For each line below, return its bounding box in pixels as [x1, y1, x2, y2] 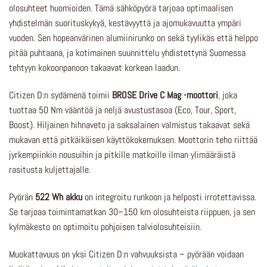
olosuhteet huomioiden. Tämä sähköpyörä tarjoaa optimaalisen [9, 2, 233, 15]
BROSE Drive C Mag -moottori [112, 89, 218, 102]
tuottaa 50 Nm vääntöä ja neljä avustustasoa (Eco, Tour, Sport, [9, 104, 236, 117]
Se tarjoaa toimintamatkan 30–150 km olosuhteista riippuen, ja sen [9, 205, 255, 218]
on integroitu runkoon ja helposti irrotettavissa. [82, 190, 256, 203]
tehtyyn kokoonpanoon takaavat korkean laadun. [9, 61, 180, 74]
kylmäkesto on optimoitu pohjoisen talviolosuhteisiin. [9, 220, 201, 233]
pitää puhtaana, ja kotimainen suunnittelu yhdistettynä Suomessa [9, 46, 246, 60]
